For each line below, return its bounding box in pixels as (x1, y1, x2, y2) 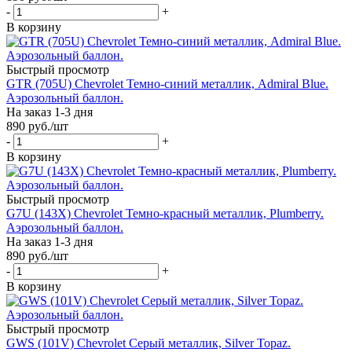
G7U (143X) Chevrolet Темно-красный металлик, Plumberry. (6, 206, 324, 220)
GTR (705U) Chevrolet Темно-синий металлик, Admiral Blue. (6, 76, 328, 90)
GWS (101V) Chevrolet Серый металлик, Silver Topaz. (6, 335, 291, 350)
